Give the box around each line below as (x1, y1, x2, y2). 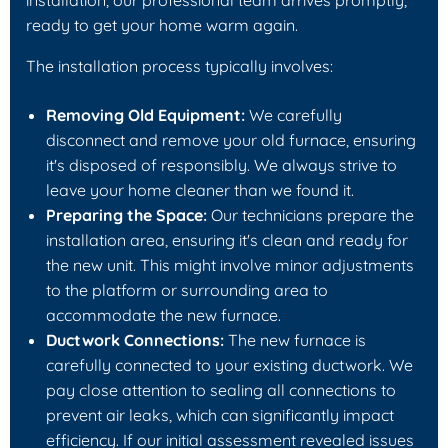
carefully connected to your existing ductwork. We (46, 354, 413, 375)
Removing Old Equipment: (46, 104, 245, 125)
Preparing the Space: (46, 204, 207, 225)
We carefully (245, 104, 342, 125)
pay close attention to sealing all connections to (46, 379, 396, 400)
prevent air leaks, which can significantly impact (46, 404, 394, 425)
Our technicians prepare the (207, 204, 414, 225)
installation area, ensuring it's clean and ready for (46, 229, 408, 250)
